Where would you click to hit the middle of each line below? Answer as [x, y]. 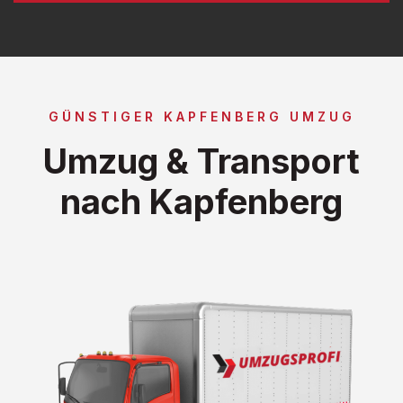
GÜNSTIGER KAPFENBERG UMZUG [201, 116]
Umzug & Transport [201, 161]
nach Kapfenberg [201, 201]
